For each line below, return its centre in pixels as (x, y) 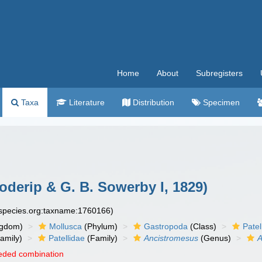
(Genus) (215, 238)
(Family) (101, 238)
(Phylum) (100, 226)
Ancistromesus (171, 238)
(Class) (202, 226)
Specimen (220, 102)
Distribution (152, 102)
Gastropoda (166, 226)
